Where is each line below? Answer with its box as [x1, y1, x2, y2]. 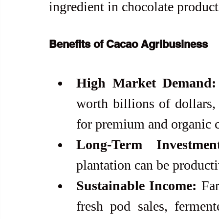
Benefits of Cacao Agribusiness [49, 38, 208, 51]
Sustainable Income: [76, 178, 197, 194]
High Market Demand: [76, 75, 217, 91]
